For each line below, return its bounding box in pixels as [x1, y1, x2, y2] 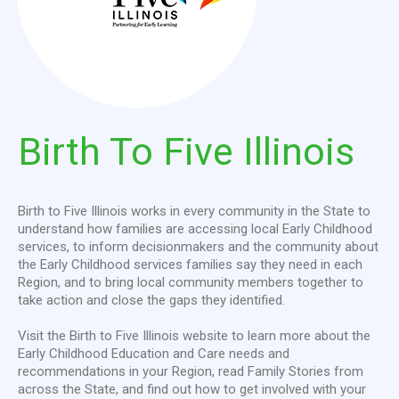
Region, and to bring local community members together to [18, 274, 363, 290]
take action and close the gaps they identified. [18, 292, 285, 308]
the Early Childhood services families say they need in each [18, 256, 362, 273]
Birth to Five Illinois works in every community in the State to [18, 203, 370, 219]
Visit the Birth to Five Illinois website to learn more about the [18, 328, 370, 344]
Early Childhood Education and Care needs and [18, 346, 289, 362]
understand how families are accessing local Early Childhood [18, 221, 372, 237]
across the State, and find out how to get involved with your [18, 381, 366, 397]
